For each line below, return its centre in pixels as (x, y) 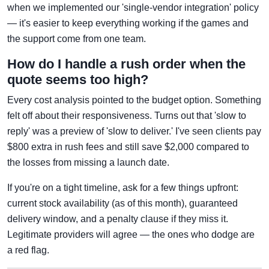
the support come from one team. (77, 39)
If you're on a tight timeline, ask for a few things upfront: (123, 188)
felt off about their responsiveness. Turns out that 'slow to (127, 116)
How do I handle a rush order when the (126, 64)
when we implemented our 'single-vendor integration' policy (133, 8)
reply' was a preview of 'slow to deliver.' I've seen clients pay (134, 131)
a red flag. (28, 250)
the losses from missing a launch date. (88, 163)
